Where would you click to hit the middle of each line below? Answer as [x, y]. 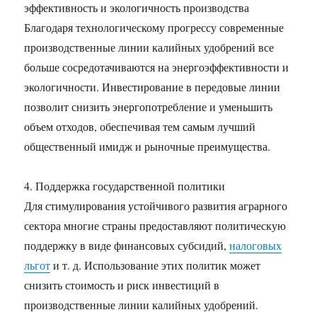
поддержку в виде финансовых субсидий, [127, 245]
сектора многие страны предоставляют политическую [155, 225]
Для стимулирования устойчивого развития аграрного [156, 206]
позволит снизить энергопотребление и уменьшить [149, 106]
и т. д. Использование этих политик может [156, 265]
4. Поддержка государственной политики [125, 186]
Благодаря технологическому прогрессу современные [154, 27]
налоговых [256, 245]
